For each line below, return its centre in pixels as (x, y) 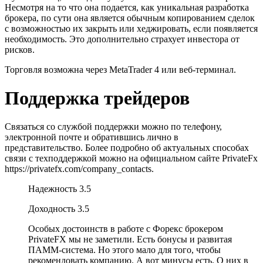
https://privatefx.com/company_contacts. (79, 169)
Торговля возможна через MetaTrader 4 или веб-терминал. (120, 69)
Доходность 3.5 (59, 209)
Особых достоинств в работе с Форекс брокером (126, 229)
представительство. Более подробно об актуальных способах (127, 148)
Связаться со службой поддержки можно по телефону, (113, 127)
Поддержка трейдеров (97, 98)
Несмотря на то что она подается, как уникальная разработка (127, 7)
